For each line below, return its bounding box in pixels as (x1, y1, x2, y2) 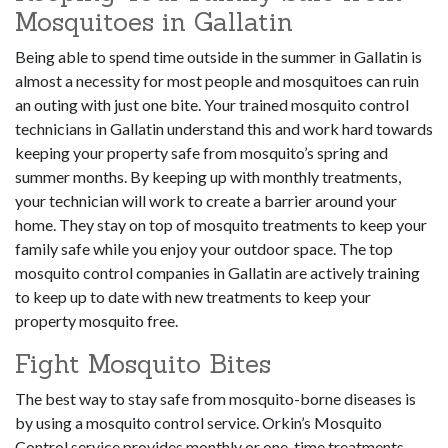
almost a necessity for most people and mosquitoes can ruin (15, 71, 419, 91)
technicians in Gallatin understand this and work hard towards (15, 119, 433, 139)
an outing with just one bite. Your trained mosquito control (15, 95, 409, 115)
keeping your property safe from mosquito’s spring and (15, 143, 388, 163)
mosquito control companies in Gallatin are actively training (15, 263, 420, 283)
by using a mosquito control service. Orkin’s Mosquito (15, 413, 382, 433)
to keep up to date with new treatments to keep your (15, 287, 371, 307)
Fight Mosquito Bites (15, 347, 271, 381)
